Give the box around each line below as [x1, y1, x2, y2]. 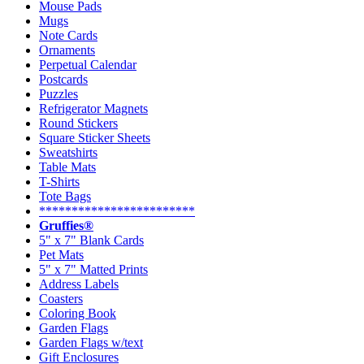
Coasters [39, 291, 83, 305]
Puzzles [39, 86, 78, 101]
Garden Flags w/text [39, 335, 143, 349]
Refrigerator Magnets [39, 101, 148, 115]
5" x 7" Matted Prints [39, 262, 148, 276]
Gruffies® [39, 218, 93, 232]
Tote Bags [39, 188, 91, 203]
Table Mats [39, 159, 96, 174]
